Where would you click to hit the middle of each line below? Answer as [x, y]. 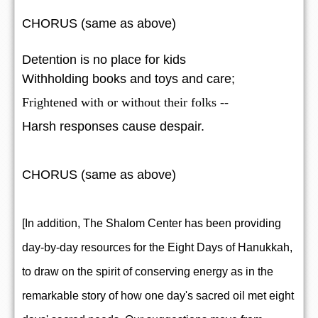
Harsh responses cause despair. [113, 126]
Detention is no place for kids [104, 59]
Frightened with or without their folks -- [125, 102]
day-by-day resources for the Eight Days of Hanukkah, [157, 247]
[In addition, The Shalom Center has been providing [152, 223]
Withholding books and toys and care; [128, 78]
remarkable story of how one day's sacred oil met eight [158, 295]
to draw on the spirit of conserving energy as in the [148, 271]
